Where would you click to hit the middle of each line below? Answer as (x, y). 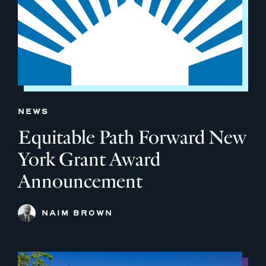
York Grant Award (89, 159)
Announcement (80, 181)
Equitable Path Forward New (132, 137)
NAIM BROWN (77, 213)
